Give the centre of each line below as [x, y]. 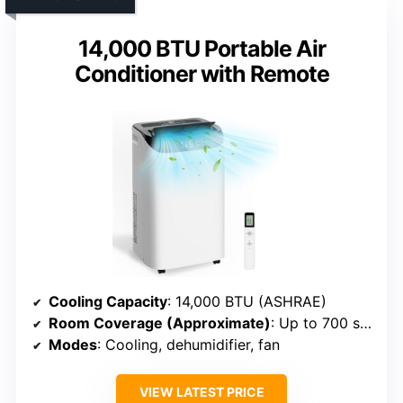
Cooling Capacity [108, 302]
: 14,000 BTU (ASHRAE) [247, 302]
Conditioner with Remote [201, 74]
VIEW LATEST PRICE [201, 392]
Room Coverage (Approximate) [160, 323]
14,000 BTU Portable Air [201, 49]
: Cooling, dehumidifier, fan [188, 345]
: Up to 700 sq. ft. [315, 323]
